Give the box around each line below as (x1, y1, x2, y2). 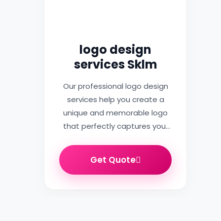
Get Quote (90, 154, 136, 166)
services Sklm (74, 56, 157, 73)
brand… (102, 134, 129, 145)
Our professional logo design (63, 81, 168, 91)
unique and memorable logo (63, 108, 168, 118)
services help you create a (67, 94, 164, 105)
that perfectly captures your (63, 121, 168, 131)
